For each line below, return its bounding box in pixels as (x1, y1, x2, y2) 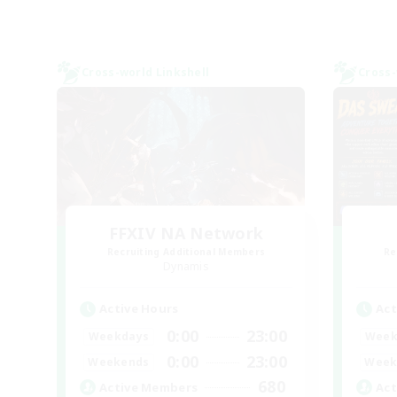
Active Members (99, 378, 198, 395)
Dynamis (162, 259, 210, 275)
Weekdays (88, 328, 150, 344)
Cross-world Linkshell (82, 65, 210, 81)
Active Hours (99, 300, 179, 317)
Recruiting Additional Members (106, 245, 266, 259)
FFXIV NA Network (108, 222, 264, 245)
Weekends (88, 354, 150, 370)
